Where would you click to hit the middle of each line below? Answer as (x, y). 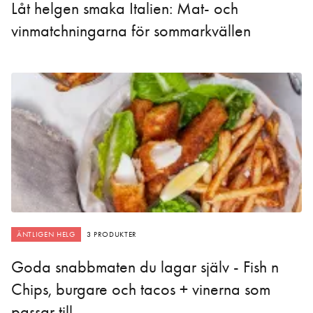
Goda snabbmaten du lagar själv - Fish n (145, 267)
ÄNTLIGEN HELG (46, 235)
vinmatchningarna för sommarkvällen (131, 31)
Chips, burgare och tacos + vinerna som (141, 290)
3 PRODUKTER (111, 235)
